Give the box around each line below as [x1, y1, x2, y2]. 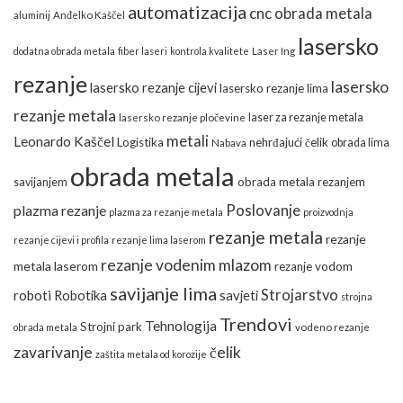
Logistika [117, 134, 164, 149]
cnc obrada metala [249, 3, 372, 22]
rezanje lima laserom [112, 233, 206, 246]
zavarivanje [13, 342, 93, 362]
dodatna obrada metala [13, 44, 115, 57]
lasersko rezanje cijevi [90, 78, 217, 95]
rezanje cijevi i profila [13, 233, 109, 246]
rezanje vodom [274, 258, 353, 273]
